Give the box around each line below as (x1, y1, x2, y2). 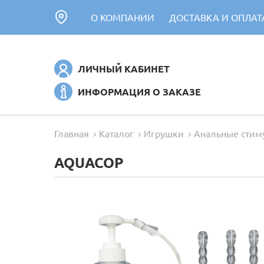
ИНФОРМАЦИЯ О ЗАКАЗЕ (78, 85, 201, 98)
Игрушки (144, 127, 184, 139)
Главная (54, 127, 89, 139)
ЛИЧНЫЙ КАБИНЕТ (78, 62, 170, 75)
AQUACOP (54, 153, 123, 171)
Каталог (99, 127, 134, 139)
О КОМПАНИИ (91, 11, 154, 23)
